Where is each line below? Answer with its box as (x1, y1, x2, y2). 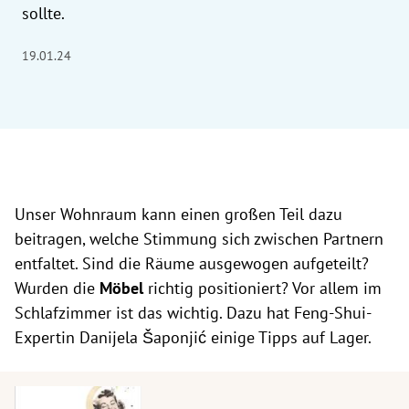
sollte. (22, 3, 65, 24)
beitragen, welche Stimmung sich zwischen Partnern (15, 228, 383, 249)
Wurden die (15, 278, 100, 299)
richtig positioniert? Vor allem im (148, 278, 382, 299)
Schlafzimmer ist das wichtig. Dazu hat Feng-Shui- (15, 302, 372, 323)
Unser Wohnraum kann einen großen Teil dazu (15, 204, 342, 225)
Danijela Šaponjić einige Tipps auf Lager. (79, 327, 375, 348)
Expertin (15, 327, 79, 348)
